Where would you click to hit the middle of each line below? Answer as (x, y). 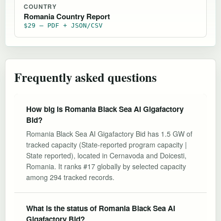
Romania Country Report (67, 16)
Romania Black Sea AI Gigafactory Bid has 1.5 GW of (109, 133)
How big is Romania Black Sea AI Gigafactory (105, 109)
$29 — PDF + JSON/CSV (63, 25)
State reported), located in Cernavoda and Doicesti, (106, 155)
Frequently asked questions (86, 77)
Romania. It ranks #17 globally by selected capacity (106, 166)
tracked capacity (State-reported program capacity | (107, 144)
